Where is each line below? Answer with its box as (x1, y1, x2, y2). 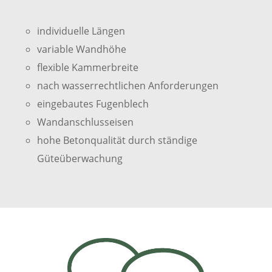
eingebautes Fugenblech (36, 97, 149, 111)
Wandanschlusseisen (36, 115, 134, 129)
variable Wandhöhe (36, 42, 126, 56)
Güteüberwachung (36, 152, 123, 166)
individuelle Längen (36, 24, 125, 38)
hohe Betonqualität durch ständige (36, 134, 197, 148)
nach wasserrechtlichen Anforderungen (36, 79, 219, 93)
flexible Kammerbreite (36, 61, 138, 75)
